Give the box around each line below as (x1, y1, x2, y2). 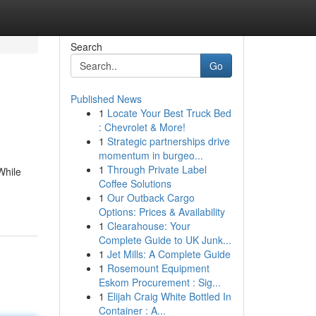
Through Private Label (107, 162, 207, 176)
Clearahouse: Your (107, 219, 190, 233)
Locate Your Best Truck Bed (107, 106, 231, 120)
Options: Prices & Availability (98, 205, 225, 219)
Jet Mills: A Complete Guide (107, 247, 231, 261)
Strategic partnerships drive (107, 134, 230, 148)
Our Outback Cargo (107, 190, 195, 205)
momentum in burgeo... (98, 148, 203, 162)
